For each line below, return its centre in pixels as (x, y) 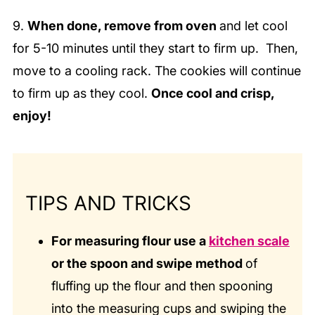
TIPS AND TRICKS (108, 203)
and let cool (253, 25)
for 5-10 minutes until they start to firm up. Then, (155, 48)
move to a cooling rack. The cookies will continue (156, 70)
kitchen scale (249, 240)
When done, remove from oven (123, 25)
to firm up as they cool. (82, 93)
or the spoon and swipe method (148, 263)
